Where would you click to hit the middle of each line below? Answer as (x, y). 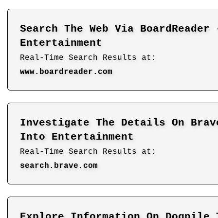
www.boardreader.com (66, 72)
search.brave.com (59, 166)
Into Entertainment (77, 137)
